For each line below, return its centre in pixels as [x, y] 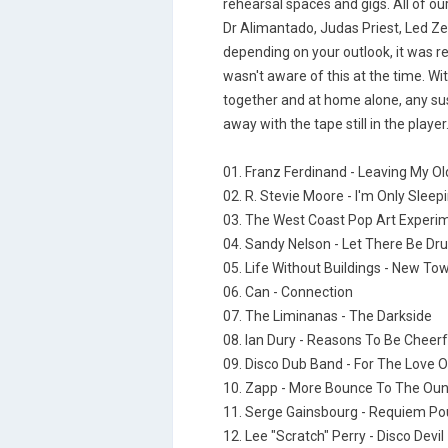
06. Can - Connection [288, 292]
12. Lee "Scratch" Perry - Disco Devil [333, 436]
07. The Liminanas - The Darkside [327, 316]
